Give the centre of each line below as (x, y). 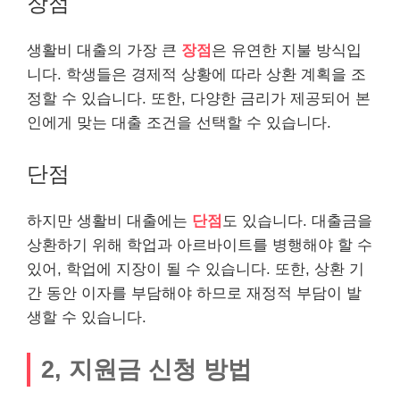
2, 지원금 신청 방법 (146, 369)
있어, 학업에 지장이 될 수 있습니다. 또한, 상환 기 (196, 269)
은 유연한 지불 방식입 (287, 50)
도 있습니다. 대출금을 (297, 221)
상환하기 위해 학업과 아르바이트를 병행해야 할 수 (200, 245)
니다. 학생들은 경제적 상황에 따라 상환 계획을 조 (196, 74)
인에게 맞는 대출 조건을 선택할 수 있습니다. (179, 122)
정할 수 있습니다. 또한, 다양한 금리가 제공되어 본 (199, 98)
